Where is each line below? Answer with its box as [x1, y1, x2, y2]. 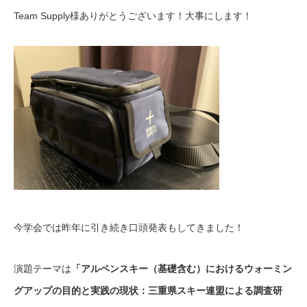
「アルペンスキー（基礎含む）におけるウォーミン [71, 263, 292, 275]
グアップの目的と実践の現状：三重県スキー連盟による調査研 [14, 285, 282, 297]
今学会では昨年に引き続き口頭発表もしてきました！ [14, 222, 244, 234]
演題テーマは [14, 263, 71, 275]
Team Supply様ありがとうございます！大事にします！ [14, 10, 252, 22]
